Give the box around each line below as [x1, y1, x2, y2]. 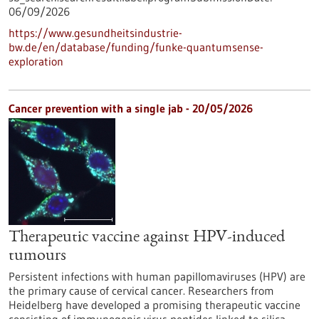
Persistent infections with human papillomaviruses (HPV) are [9, 269, 305, 283]
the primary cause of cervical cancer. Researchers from [9, 283, 274, 298]
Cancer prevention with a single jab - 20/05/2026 [9, 101, 253, 115]
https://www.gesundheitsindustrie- [9, 26, 182, 40]
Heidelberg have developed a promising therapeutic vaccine [9, 298, 300, 312]
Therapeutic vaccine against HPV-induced [9, 229, 285, 246]
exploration [9, 54, 63, 68]
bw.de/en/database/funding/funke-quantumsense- [9, 40, 263, 54]
